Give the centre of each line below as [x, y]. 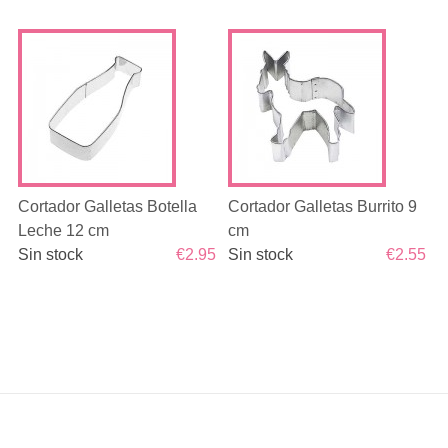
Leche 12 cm [63, 230]
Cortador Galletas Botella [107, 206]
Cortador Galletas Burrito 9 [323, 206]
